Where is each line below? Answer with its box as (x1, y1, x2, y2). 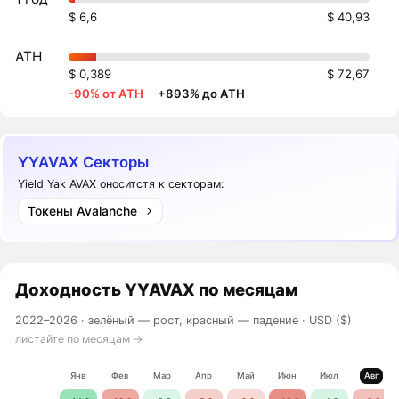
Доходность (15, 279, 122, 299)
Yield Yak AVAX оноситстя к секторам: (18, 176, 224, 191)
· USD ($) (298, 313, 353, 327)
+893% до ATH (158, 86, 246, 102)
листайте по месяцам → (15, 332, 144, 346)
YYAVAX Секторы (18, 153, 150, 172)
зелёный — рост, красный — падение (88, 313, 299, 327)
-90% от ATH (69, 86, 144, 102)
